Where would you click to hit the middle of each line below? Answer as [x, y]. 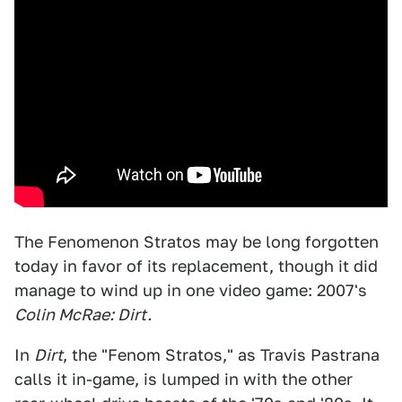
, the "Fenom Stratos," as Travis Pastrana [221, 355]
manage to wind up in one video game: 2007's [191, 291]
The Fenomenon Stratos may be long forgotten [197, 242]
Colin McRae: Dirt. [83, 315]
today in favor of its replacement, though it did [196, 267]
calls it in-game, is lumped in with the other [184, 380]
